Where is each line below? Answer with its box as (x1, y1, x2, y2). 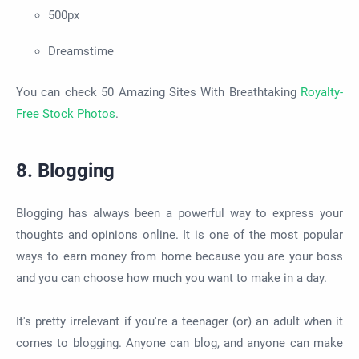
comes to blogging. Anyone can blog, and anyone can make (16, 335, 343, 350)
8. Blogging (16, 159, 115, 183)
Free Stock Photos (16, 107, 115, 122)
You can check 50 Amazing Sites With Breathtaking (16, 85, 301, 100)
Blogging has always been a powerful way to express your (16, 205, 343, 220)
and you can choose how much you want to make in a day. (16, 270, 327, 285)
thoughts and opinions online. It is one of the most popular (16, 227, 343, 242)
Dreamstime (48, 43, 114, 58)
